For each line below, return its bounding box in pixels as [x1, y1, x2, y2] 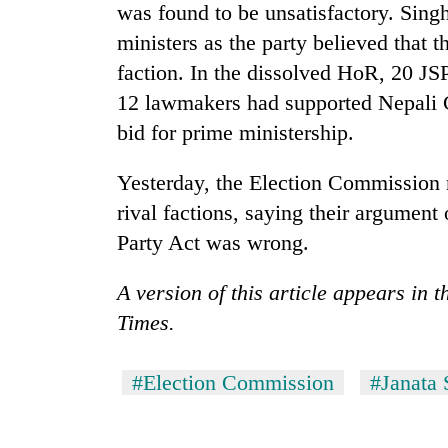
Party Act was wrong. [117, 230, 309, 256]
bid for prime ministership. [117, 120, 354, 146]
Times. [117, 310, 175, 336]
